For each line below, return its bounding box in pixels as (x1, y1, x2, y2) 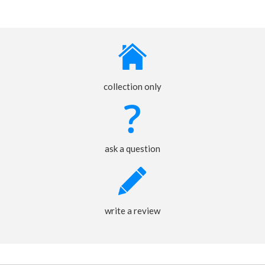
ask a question (105, 143, 160, 154)
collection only (104, 81, 161, 92)
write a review (105, 205, 160, 216)
